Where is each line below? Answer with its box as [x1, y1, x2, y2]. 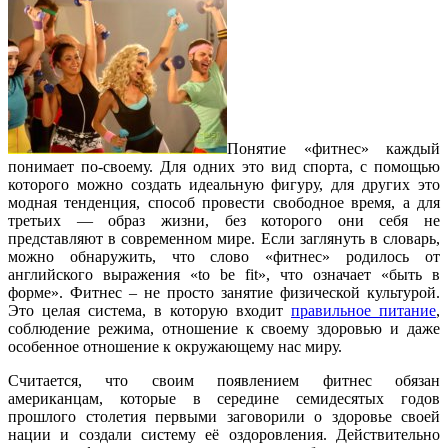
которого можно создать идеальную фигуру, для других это [8, 175, 440, 193]
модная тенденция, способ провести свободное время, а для [8, 193, 440, 211]
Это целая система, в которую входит [8, 301, 291, 319]
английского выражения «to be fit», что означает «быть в [8, 265, 440, 283]
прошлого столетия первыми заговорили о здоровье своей [8, 407, 440, 425]
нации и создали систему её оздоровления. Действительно [8, 425, 440, 443]
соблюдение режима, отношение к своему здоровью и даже [8, 319, 440, 337]
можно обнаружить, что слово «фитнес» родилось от [8, 247, 440, 265]
